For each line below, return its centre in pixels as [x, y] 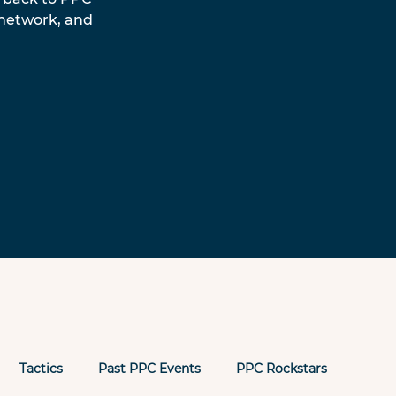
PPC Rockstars [282, 369]
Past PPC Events [150, 369]
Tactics [42, 369]
